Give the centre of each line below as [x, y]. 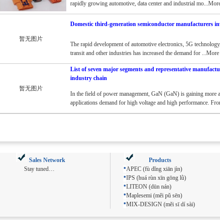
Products [160, 160]
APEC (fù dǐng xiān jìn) [154, 169]
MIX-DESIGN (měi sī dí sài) [160, 204]
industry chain [88, 78]
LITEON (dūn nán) [149, 187]
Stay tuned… [39, 169]
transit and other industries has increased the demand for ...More [144, 53]
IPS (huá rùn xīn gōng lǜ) [156, 178]
